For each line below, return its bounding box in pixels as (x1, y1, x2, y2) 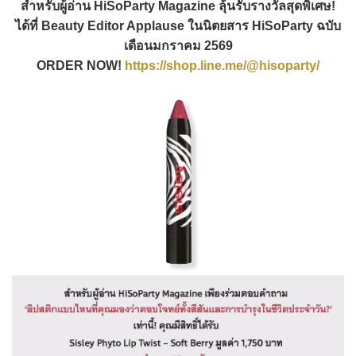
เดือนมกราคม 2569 (123, 38, 233, 52)
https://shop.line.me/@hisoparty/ (125, 58, 319, 72)
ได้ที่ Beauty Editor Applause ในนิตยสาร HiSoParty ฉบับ (15, 18, 341, 33)
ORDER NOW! (37, 58, 125, 72)
